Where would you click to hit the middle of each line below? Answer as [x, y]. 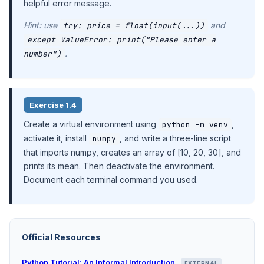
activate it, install [56, 138]
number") [42, 54]
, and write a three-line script [175, 138]
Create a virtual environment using [91, 124]
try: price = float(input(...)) [134, 26]
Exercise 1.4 [53, 105]
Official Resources [61, 237]
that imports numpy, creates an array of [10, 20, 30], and [132, 152]
